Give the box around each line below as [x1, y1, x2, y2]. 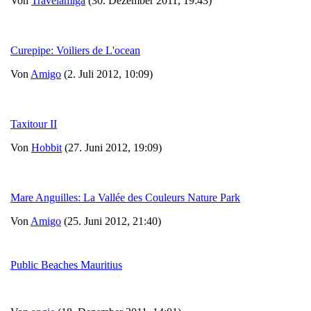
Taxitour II [10, 117, 57, 130]
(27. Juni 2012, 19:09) [62, 141, 162, 153]
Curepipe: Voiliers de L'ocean [10, 44, 140, 56]
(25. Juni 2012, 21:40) [61, 215, 161, 227]
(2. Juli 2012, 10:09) [61, 67, 153, 80]
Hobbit [31, 141, 62, 153]
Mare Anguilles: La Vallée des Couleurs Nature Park [10, 191, 240, 203]
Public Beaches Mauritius [10, 258, 122, 271]
